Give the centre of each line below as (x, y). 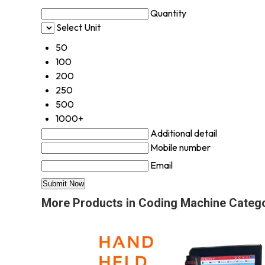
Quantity (168, 13)
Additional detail (184, 133)
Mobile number (180, 147)
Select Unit (78, 27)
